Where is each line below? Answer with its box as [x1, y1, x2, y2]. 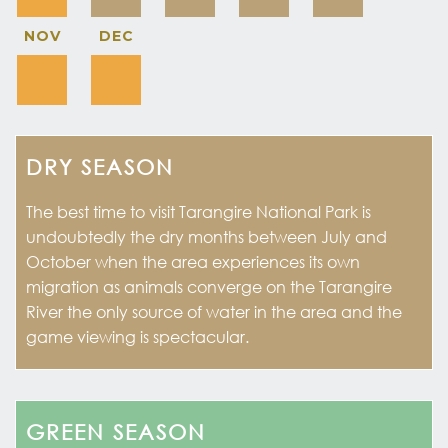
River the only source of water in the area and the [26, 300, 402, 322]
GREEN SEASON [26, 419, 206, 444]
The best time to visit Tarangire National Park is [26, 200, 371, 222]
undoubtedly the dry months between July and [26, 225, 387, 247]
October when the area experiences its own [26, 250, 360, 272]
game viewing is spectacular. [26, 325, 249, 347]
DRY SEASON [26, 154, 174, 179]
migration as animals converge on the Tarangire [26, 275, 392, 297]
